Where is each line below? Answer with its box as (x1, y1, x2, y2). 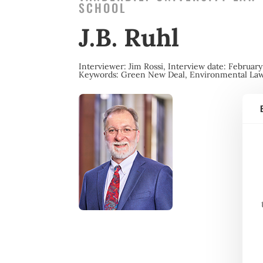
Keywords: (79, 69, 122, 80)
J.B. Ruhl (79, 22, 180, 53)
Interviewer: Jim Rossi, (79, 61, 168, 72)
